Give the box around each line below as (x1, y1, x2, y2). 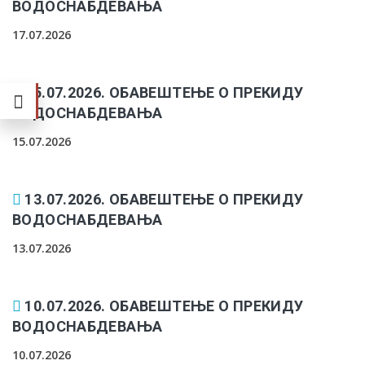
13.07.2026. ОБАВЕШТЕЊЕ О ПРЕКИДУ (24, 191, 304, 208)
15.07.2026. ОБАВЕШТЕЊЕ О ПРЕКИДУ (24, 84, 304, 101)
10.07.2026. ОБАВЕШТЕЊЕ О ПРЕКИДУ (24, 297, 304, 314)
